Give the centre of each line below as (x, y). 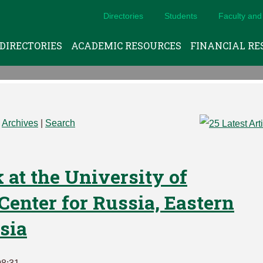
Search (60, 123)
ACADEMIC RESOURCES (126, 45)
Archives (20, 123)
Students (181, 16)
